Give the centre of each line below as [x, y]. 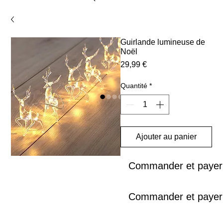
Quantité [134, 86]
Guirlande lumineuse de [163, 42]
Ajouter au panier [166, 137]
